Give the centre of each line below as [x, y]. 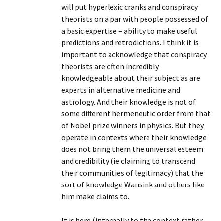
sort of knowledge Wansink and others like [133, 184]
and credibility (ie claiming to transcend [128, 161]
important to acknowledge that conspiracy [134, 54]
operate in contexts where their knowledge [134, 137]
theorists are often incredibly [110, 66]
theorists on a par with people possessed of [135, 19]
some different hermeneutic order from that [136, 113]
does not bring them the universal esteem [132, 149]
